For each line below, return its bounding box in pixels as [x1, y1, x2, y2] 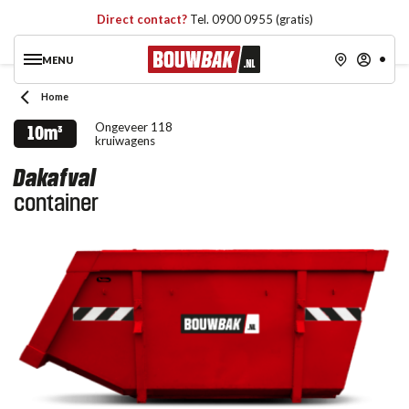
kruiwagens [95, 133, 155, 148]
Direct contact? [96, 12, 190, 26]
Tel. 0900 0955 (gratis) [189, 12, 313, 26]
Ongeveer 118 [95, 120, 173, 134]
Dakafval [14, 166, 96, 191]
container [14, 191, 100, 215]
